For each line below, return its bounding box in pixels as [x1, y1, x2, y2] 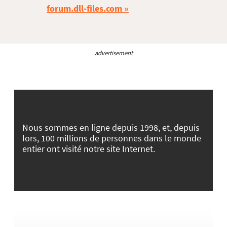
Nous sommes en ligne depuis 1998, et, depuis [22, 121, 200, 133]
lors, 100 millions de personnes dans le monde [22, 132, 201, 144]
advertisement [94, 49, 133, 57]
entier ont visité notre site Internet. [22, 142, 155, 155]
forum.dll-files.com [47, 2, 122, 14]
